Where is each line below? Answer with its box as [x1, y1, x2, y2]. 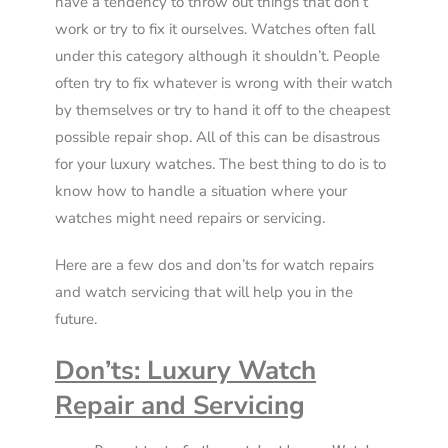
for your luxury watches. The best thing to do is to [55, 154, 386, 175]
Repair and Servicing [55, 388, 305, 424]
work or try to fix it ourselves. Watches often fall [55, 19, 375, 40]
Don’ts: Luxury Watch [55, 353, 316, 389]
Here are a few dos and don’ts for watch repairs [55, 255, 374, 276]
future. [55, 309, 97, 330]
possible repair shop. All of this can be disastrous [55, 127, 380, 148]
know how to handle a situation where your [55, 181, 347, 202]
